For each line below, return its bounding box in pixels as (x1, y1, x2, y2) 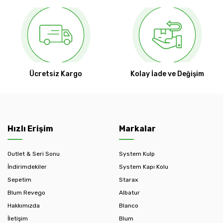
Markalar (119, 124, 156, 134)
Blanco (119, 202, 138, 210)
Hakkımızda (7, 202, 40, 210)
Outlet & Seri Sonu (7, 150, 60, 158)
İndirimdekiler (7, 163, 47, 171)
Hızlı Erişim (7, 124, 53, 134)
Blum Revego (7, 189, 45, 197)
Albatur (119, 189, 140, 197)
